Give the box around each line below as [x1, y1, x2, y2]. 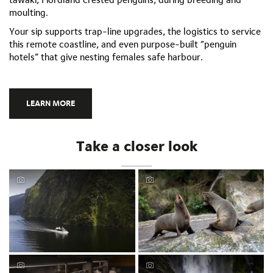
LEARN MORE [26, 98, 75, 108]
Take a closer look [76, 137, 197, 155]
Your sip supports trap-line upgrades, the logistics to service [9, 26, 261, 38]
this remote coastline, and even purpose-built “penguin [9, 38, 236, 51]
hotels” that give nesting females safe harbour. [9, 51, 203, 63]
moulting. [9, 7, 48, 19]
